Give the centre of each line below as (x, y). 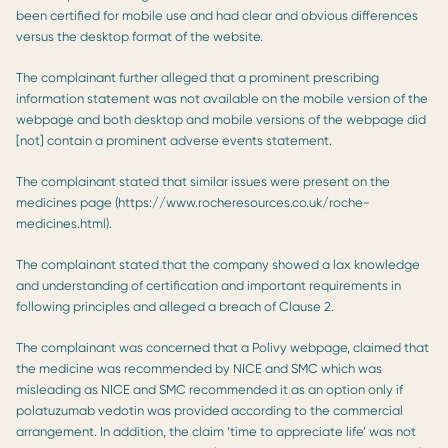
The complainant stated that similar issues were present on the (203, 181)
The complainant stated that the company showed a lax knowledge (218, 264)
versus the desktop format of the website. (139, 36)
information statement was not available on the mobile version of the (222, 98)
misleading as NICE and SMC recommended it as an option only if (209, 389)
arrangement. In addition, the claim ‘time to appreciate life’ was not (216, 431)
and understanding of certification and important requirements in (208, 285)
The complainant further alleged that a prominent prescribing (197, 77)
